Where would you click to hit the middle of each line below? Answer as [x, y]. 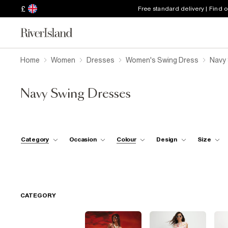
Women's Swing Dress [162, 60]
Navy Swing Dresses [76, 94]
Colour [126, 139]
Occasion [83, 139]
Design [167, 139]
